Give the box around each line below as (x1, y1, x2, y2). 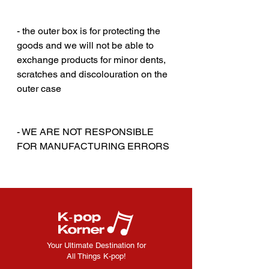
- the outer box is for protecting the (17, 25, 160, 37)
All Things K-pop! (66, 251, 126, 261)
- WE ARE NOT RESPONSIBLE (17, 125, 154, 138)
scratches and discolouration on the (17, 68, 168, 80)
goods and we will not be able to (17, 39, 154, 51)
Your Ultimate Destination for (46, 240, 146, 250)
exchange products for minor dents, (17, 53, 166, 65)
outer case (17, 82, 61, 94)
